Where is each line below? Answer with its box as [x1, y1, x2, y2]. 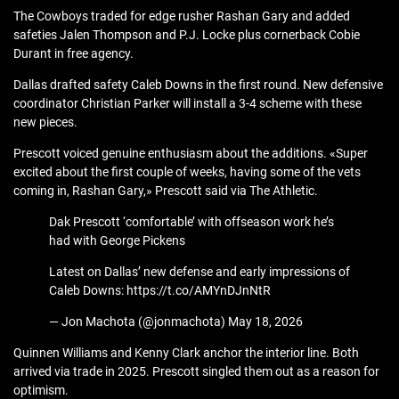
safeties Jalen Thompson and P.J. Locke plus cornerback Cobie [13, 28, 360, 43]
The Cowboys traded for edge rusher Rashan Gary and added [13, 9, 350, 24]
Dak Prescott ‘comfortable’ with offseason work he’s [49, 215, 334, 230]
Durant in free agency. [13, 46, 134, 61]
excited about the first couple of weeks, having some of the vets [13, 165, 361, 180]
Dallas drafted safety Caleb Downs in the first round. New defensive [13, 77, 383, 93]
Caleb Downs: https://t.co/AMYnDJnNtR [49, 283, 271, 298]
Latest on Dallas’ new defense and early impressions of [49, 265, 350, 280]
